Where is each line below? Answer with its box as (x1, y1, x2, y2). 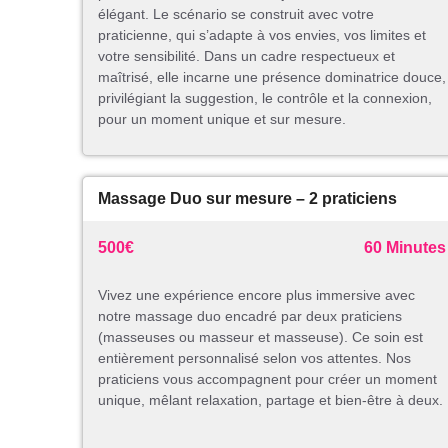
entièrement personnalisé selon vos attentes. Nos (98, 350, 411, 367)
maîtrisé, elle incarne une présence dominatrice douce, (98, 69, 446, 86)
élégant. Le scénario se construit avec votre (98, 6, 374, 23)
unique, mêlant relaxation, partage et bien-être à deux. (98, 392, 443, 409)
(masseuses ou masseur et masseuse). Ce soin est (98, 329, 423, 346)
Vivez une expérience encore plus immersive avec (98, 287, 415, 304)
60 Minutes (364, 239, 446, 257)
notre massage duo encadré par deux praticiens (98, 308, 402, 325)
